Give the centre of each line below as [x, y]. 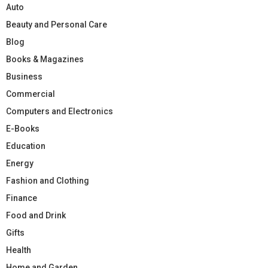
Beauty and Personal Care [57, 24]
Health [19, 250]
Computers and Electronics [60, 111]
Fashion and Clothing [48, 180]
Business [24, 76]
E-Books [23, 128]
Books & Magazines [45, 59]
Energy [20, 163]
